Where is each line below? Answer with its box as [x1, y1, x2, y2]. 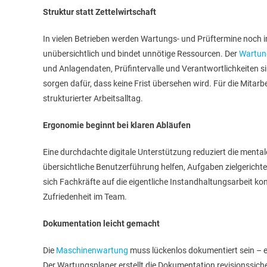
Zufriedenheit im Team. [43, 192, 127, 201]
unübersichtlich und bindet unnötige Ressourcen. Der [43, 49, 239, 58]
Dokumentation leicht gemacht [43, 219, 160, 228]
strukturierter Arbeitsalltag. [43, 94, 143, 103]
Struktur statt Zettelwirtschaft [43, 7, 156, 17]
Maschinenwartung [56, 246, 128, 255]
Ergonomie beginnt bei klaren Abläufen [43, 120, 191, 130]
